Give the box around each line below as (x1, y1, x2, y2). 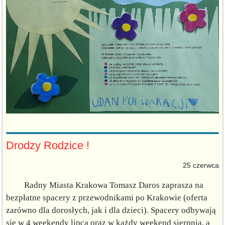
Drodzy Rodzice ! (6, 139, 89, 152)
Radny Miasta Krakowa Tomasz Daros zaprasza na (6, 180, 203, 190)
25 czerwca (181, 161, 219, 169)
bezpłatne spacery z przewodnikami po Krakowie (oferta (6, 192, 207, 202)
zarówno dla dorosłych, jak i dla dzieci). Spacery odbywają (6, 205, 216, 215)
